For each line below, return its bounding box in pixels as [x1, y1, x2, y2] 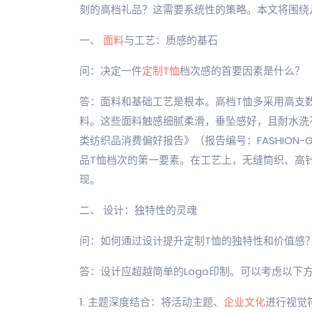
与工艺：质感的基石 [124, 33, 218, 47]
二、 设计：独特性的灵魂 [79, 203, 197, 217]
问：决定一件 [79, 63, 142, 78]
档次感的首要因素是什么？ [180, 63, 305, 78]
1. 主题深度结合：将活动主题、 [79, 295, 224, 309]
